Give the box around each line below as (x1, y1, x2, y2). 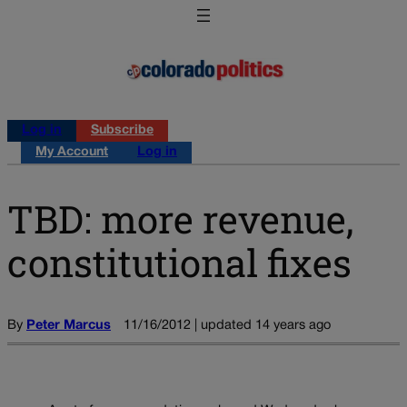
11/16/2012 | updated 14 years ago (124, 319, 331, 332)
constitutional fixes (7, 236, 352, 287)
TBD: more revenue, (7, 193, 353, 243)
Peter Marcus (26, 319, 111, 332)
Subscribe (91, 124, 154, 137)
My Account (35, 146, 108, 159)
